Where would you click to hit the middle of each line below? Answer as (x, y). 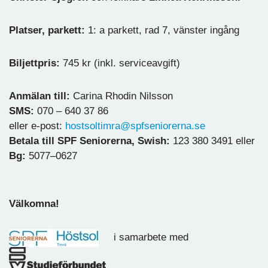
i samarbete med (150, 237)
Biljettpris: (36, 63)
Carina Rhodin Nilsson (121, 96)
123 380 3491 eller (214, 141)
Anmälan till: (39, 96)
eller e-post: (37, 126)
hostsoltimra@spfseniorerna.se (135, 126)
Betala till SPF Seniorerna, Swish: (91, 141)
